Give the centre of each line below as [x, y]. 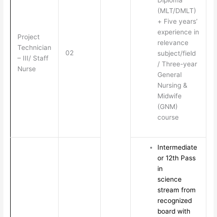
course [168, 117]
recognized [174, 201]
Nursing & [172, 85]
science [169, 179]
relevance [173, 43]
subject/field [176, 54]
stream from [176, 190]
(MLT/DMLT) [177, 11]
